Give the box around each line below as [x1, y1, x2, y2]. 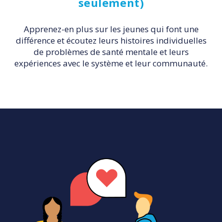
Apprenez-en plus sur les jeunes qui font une [23, 23, 199, 35]
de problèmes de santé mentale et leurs [33, 46, 189, 58]
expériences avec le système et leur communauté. [14, 57, 208, 69]
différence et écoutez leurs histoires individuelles [15, 35, 207, 47]
